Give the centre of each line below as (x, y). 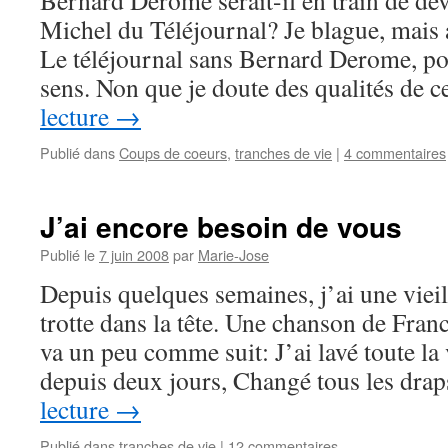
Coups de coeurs (173, 152)
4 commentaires (395, 152)
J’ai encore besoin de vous (221, 226)
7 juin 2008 (134, 254)
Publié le (67, 254)
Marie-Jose (233, 254)
